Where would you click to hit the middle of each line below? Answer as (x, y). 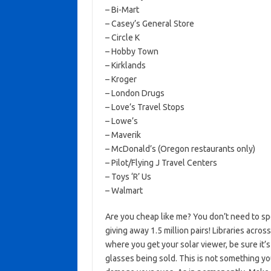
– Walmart (124, 191)
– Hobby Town (132, 51)
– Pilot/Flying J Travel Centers (161, 163)
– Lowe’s (121, 121)
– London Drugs (135, 93)
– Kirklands (125, 65)
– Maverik (123, 135)
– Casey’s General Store (149, 24)
